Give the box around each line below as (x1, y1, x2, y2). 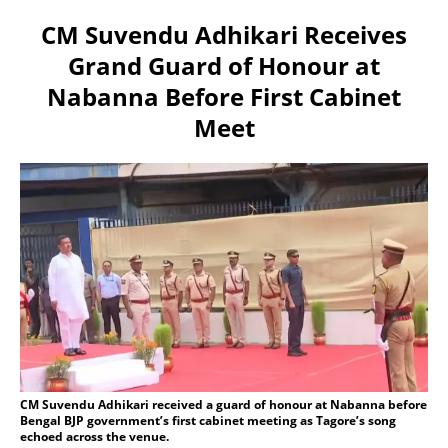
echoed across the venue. (20, 427, 169, 445)
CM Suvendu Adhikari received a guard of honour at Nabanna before (20, 395, 427, 413)
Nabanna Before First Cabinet (47, 79, 401, 113)
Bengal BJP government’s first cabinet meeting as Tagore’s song (20, 411, 396, 429)
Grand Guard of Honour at (68, 48, 380, 82)
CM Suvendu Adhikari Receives (41, 17, 407, 51)
